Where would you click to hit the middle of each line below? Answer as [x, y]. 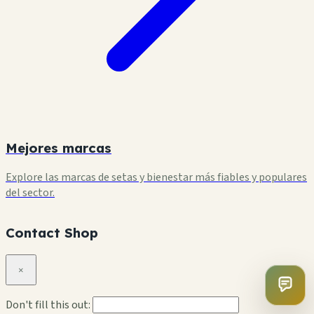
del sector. [30, 192]
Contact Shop [52, 233]
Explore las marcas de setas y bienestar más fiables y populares [156, 177]
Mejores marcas [59, 148]
